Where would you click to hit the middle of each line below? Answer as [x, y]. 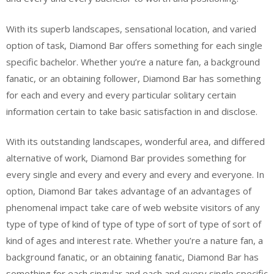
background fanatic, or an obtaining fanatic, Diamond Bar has [132, 257]
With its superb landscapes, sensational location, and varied [131, 28]
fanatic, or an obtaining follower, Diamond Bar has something [134, 78]
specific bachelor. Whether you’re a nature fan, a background [133, 61]
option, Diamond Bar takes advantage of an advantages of [129, 191]
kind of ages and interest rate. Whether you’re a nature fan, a [135, 240]
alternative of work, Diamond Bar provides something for [126, 158]
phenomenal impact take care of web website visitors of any [133, 207]
